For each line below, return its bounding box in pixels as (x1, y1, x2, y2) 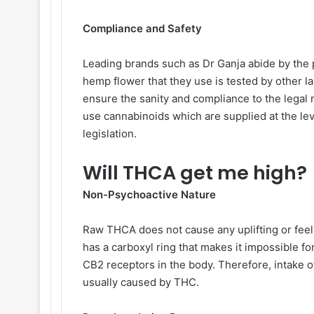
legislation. (83, 127, 139, 140)
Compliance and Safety (83, 22, 205, 35)
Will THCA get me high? (83, 160, 311, 186)
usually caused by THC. (83, 275, 202, 289)
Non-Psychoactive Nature (83, 188, 216, 201)
